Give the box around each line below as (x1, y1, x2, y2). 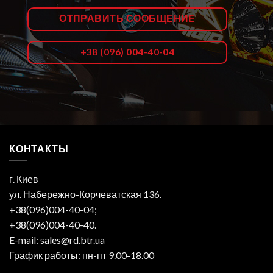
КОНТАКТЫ (9, 142, 69, 154)
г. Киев (9, 173, 38, 185)
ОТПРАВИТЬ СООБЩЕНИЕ (59, 13, 196, 24)
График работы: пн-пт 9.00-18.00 (9, 249, 154, 261)
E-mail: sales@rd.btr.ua (9, 234, 105, 246)
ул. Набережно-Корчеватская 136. (9, 188, 161, 200)
